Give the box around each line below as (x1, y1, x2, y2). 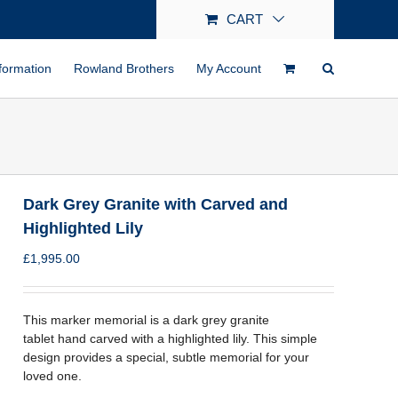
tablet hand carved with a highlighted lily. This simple (23, 331, 317, 346)
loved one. (23, 369, 82, 383)
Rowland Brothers (74, 61, 174, 76)
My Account (196, 61, 261, 76)
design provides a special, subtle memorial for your (23, 350, 309, 364)
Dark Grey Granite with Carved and (23, 195, 288, 213)
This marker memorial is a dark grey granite (23, 313, 269, 327)
